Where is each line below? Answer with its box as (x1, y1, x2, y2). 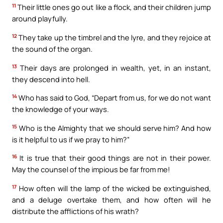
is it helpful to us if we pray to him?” (12, 134, 129, 144)
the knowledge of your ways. (12, 104, 109, 114)
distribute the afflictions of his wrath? (12, 206, 139, 216)
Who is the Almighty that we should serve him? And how (17, 122, 211, 133)
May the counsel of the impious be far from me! (12, 164, 170, 175)
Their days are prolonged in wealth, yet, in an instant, (17, 62, 211, 73)
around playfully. (12, 13, 68, 24)
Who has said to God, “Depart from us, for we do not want (17, 93, 211, 103)
